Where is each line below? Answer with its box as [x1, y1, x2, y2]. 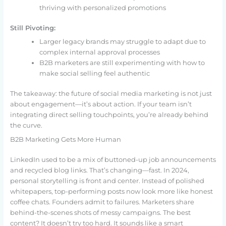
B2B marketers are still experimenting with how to [39, 59, 205, 67]
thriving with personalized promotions [39, 4, 166, 12]
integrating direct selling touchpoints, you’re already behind [10, 111, 208, 119]
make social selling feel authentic [39, 70, 150, 78]
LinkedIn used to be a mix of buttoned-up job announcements [10, 155, 216, 163]
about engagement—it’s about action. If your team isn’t [10, 100, 192, 108]
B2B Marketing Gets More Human [10, 135, 121, 143]
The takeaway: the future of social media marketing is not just [10, 90, 212, 98]
